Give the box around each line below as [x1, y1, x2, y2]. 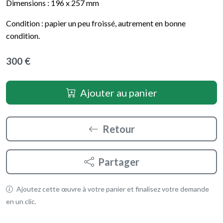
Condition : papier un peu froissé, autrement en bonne [6, 18, 186, 28]
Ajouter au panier [80, 86, 157, 99]
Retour [102, 122, 135, 135]
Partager [98, 155, 139, 168]
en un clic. [6, 197, 36, 206]
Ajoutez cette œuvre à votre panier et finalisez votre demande [15, 184, 209, 193]
